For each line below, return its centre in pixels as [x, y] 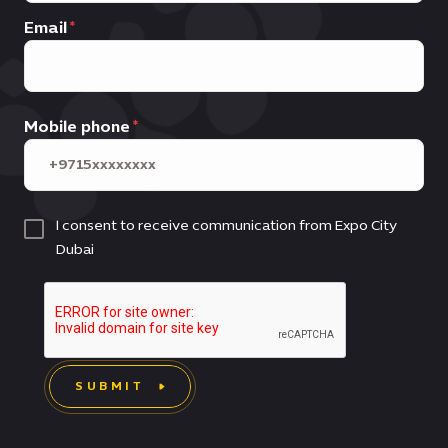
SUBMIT [109, 386]
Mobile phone [77, 126]
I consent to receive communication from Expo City [226, 225]
